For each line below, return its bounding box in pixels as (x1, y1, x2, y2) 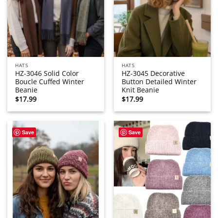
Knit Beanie (122, 85, 160, 95)
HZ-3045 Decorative (122, 69, 185, 78)
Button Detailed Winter (122, 77, 197, 87)
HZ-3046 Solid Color (15, 69, 79, 78)
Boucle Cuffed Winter (15, 77, 85, 87)
